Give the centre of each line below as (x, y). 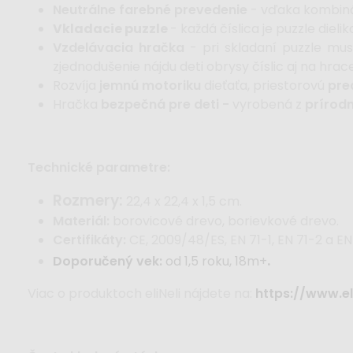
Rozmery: (89, 201)
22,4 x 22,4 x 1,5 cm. (184, 202)
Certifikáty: (89, 240)
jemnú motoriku (150, 86)
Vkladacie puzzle (111, 29)
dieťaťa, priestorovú (264, 86)
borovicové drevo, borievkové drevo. (224, 221)
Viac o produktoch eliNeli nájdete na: (141, 294)
